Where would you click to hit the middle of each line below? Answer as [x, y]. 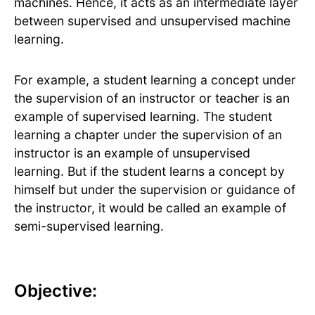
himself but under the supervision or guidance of [155, 190]
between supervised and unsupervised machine [152, 21]
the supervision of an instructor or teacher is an [152, 98]
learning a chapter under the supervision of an [148, 135]
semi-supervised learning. [89, 226]
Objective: [56, 291]
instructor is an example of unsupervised [132, 153]
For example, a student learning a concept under [155, 80]
